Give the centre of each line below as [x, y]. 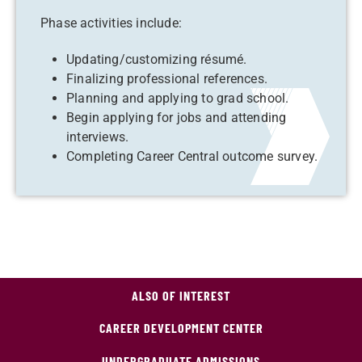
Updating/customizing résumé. [157, 59]
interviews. [98, 137]
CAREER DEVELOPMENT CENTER [181, 328]
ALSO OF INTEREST [181, 295]
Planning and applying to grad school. [178, 98]
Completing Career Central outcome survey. [192, 156]
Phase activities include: [113, 23]
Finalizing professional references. [167, 79]
